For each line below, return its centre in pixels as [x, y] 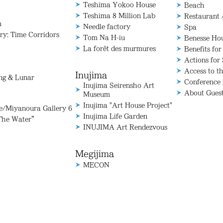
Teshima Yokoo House [120, 4]
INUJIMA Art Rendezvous [125, 127]
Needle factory [107, 26]
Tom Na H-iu [104, 37]
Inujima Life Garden [115, 116]
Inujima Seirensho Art [119, 85]
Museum [97, 94]
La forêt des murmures [120, 48]
